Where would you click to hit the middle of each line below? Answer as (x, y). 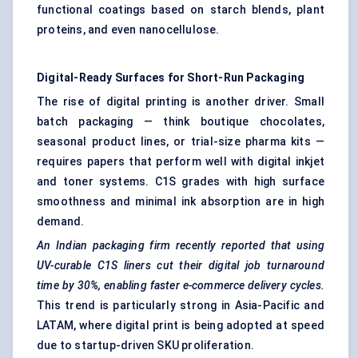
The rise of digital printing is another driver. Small (181, 102)
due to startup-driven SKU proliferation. (145, 346)
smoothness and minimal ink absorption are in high (181, 202)
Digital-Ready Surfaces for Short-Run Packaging (171, 78)
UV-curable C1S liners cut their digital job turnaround (181, 266)
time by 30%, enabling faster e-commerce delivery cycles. (181, 286)
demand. (61, 222)
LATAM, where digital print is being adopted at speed (181, 326)
